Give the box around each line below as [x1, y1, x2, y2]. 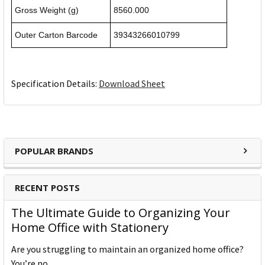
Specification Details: [11, 77, 99, 90]
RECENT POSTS [15, 182, 80, 194]
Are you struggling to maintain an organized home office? [11, 243, 244, 256]
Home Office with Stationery [11, 219, 169, 236]
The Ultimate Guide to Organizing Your [11, 205, 230, 221]
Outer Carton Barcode [15, 30, 98, 40]
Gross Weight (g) [15, 5, 79, 15]
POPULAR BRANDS [15, 145, 93, 157]
